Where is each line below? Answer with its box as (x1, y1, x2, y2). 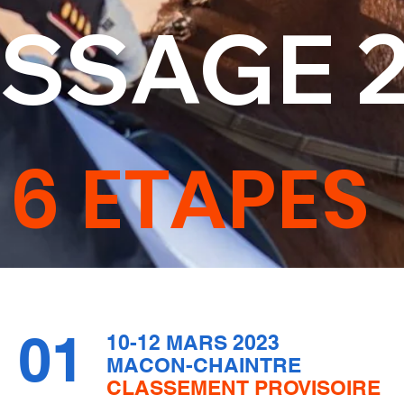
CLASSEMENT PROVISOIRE (106, 375, 381, 399)
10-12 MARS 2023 (106, 330, 280, 354)
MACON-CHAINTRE (106, 353, 301, 377)
